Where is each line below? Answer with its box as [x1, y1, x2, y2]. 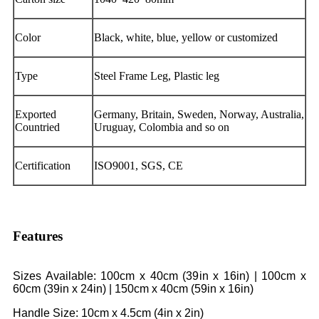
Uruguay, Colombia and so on [94, 120, 229, 133]
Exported [15, 108, 56, 120]
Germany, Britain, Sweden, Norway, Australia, [94, 108, 304, 120]
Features [13, 228, 63, 244]
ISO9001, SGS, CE [94, 159, 183, 172]
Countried [15, 120, 60, 133]
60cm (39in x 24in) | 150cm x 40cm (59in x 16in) [13, 282, 253, 295]
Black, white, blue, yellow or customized [94, 31, 278, 43]
